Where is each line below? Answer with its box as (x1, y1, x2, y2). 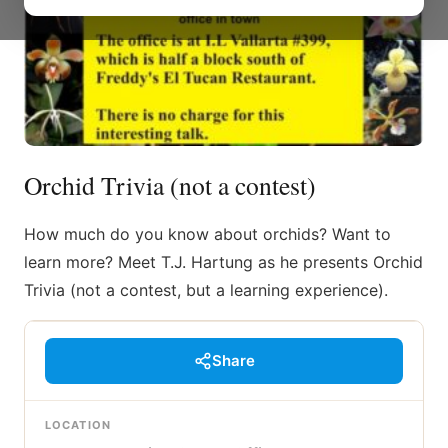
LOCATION (45, 418, 111, 432)
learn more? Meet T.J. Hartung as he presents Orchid (24, 252, 423, 272)
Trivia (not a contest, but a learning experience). (24, 280, 388, 300)
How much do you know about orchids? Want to (24, 224, 391, 244)
